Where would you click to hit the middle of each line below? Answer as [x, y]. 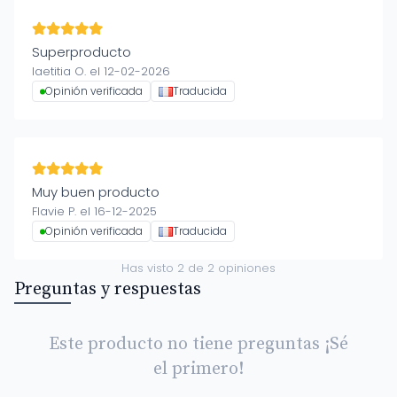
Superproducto [82, 52]
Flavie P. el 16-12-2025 [94, 212]
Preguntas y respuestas [108, 290]
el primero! [198, 370]
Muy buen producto [96, 192]
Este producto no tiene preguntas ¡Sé [198, 345]
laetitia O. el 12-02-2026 [101, 72]
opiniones [245, 269]
